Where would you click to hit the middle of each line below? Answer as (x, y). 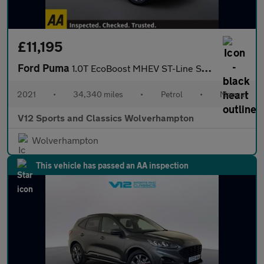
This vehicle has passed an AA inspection (112, 166)
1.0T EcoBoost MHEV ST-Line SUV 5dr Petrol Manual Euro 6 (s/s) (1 (137, 68)
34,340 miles (98, 94)
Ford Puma (45, 68)
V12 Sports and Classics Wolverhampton (106, 118)
